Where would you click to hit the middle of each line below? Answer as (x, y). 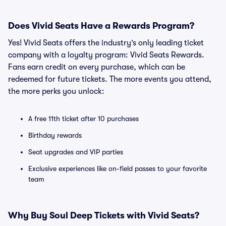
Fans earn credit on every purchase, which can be (97, 67)
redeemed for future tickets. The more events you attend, (110, 79)
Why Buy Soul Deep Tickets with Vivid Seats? (104, 215)
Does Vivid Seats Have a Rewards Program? (101, 26)
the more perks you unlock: (56, 91)
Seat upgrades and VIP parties (76, 152)
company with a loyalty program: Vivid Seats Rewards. (106, 55)
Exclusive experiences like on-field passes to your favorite (118, 168)
